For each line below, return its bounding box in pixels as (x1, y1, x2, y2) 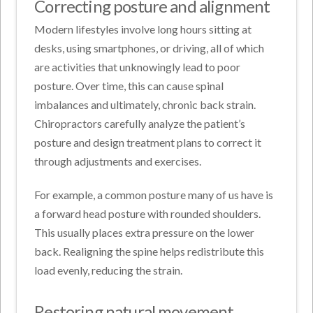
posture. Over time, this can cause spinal (34, 79, 224, 93)
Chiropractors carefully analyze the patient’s (34, 117, 246, 131)
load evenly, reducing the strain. (34, 263, 183, 277)
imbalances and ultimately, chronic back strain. (34, 98, 256, 112)
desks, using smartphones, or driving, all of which (34, 41, 265, 55)
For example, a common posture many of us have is (34, 188, 274, 202)
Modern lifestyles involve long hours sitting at (34, 22, 252, 36)
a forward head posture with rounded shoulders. (34, 207, 261, 221)
